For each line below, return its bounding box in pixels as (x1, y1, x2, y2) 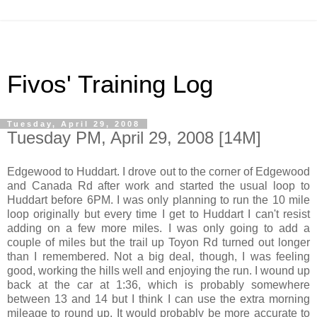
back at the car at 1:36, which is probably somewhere (7, 278, 310, 291)
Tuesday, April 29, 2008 (7, 120, 140, 128)
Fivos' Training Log (7, 71, 213, 98)
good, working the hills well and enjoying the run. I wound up (7, 264, 310, 277)
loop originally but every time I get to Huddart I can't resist (7, 207, 310, 220)
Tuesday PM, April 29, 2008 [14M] (7, 128, 261, 147)
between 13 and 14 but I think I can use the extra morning (7, 292, 310, 305)
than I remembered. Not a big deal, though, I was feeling (7, 250, 310, 263)
